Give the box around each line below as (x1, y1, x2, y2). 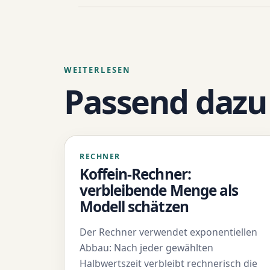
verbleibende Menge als (80, 180, 238, 200)
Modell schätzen (80, 196, 189, 216)
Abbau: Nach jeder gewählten (80, 240, 214, 254)
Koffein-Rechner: (80, 163, 191, 184)
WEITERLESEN (64, 64, 131, 76)
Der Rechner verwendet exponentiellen (80, 225, 258, 239)
